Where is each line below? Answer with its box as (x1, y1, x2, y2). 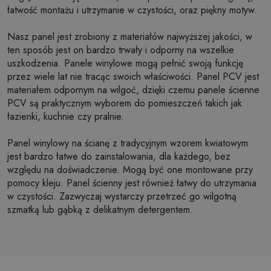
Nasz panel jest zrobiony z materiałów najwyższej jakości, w (7, 30, 252, 44)
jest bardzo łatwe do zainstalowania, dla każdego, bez (7, 149, 230, 163)
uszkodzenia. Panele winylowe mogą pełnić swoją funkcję (7, 56, 243, 70)
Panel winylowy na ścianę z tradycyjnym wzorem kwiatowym (7, 136, 248, 150)
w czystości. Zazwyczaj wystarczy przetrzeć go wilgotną (7, 189, 237, 203)
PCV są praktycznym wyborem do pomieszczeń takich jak (7, 96, 242, 110)
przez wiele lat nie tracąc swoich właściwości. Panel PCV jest (7, 70, 259, 83)
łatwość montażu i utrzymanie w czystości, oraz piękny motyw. (7, 3, 257, 17)
